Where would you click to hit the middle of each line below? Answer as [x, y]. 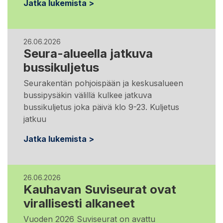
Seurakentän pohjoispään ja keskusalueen [103, 83]
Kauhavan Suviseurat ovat [100, 189]
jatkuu [35, 119]
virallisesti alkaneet [79, 203]
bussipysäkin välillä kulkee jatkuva [88, 95]
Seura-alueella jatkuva [88, 53]
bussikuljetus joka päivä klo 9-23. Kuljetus [101, 107]
